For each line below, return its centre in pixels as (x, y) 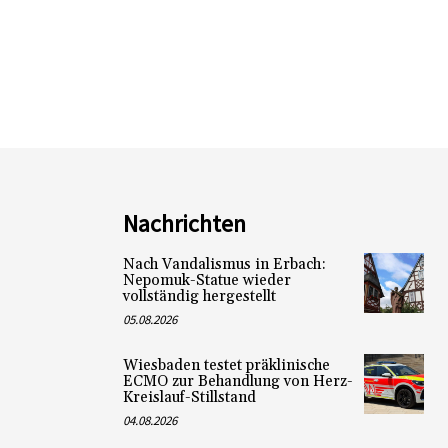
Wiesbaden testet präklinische (226, 365)
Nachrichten (184, 223)
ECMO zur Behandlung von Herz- (237, 381)
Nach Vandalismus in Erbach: (224, 264)
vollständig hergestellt (199, 296)
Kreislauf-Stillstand (189, 397)
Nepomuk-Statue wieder (206, 280)
